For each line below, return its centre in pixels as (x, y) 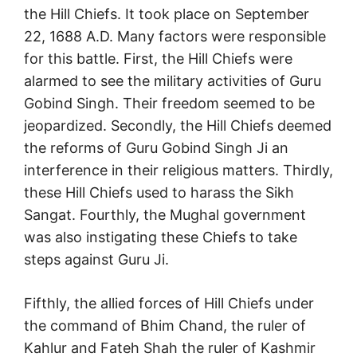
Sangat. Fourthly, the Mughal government (165, 215)
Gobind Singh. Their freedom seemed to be (169, 104)
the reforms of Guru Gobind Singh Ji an (156, 148)
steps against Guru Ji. (96, 260)
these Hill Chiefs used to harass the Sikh (159, 193)
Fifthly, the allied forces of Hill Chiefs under (169, 304)
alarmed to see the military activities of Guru (173, 81)
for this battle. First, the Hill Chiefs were (158, 59)
